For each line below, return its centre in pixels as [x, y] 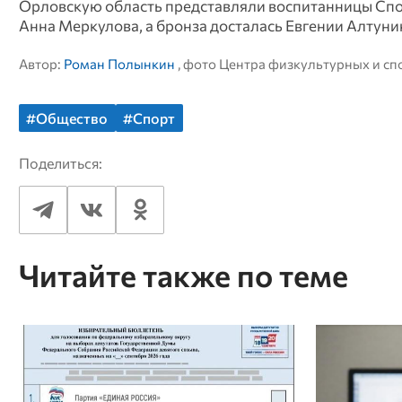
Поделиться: [60, 162]
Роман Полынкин [119, 63]
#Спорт [149, 118]
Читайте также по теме [183, 275]
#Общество [67, 118]
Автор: [41, 63]
